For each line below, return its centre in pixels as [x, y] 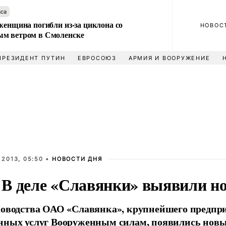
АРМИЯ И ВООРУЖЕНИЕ [169, 58]
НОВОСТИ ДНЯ [77, 159]
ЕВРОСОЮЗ [97, 58]
